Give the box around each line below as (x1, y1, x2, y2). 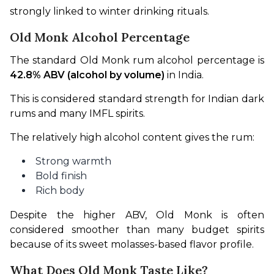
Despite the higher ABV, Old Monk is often (10, 209, 264, 221)
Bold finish (35, 170, 87, 182)
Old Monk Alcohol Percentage (10, 29, 190, 45)
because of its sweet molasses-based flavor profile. (10, 239, 254, 250)
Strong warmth (35, 155, 111, 167)
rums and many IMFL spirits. (10, 108, 145, 119)
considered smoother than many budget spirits (10, 224, 264, 235)
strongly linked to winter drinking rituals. (10, 6, 209, 17)
